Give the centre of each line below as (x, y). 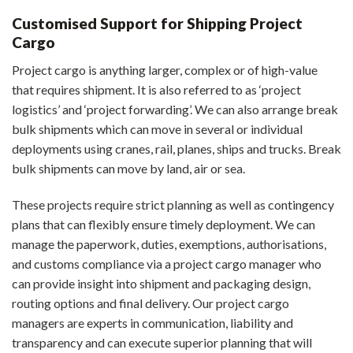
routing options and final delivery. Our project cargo (150, 303)
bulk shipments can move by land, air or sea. (128, 169)
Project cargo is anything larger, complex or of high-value (165, 70)
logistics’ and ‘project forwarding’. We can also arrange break (175, 110)
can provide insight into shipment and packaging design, (161, 283)
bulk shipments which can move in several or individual (157, 129)
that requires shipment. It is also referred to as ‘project (156, 90)
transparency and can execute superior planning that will (162, 342)
